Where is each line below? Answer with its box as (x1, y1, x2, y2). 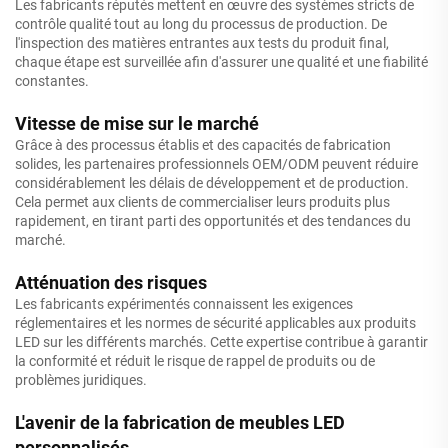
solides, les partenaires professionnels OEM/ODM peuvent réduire (15, 155, 418, 172)
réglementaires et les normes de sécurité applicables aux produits (15, 314, 416, 331)
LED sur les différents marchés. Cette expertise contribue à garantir (15, 333, 428, 350)
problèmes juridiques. (15, 371, 147, 388)
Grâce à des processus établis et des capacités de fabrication (15, 136, 391, 153)
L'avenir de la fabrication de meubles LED (15, 411, 345, 433)
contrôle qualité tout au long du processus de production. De (15, 15, 387, 32)
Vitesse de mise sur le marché (15, 112, 259, 134)
